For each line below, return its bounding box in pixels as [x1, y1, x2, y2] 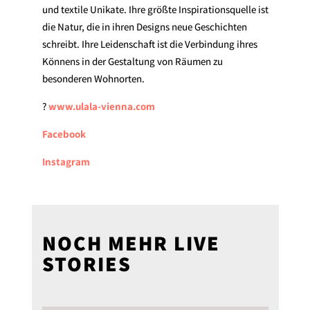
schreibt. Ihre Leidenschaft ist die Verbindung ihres [42, 37, 257, 51]
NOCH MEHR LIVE [42, 229, 220, 257]
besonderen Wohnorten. [42, 72, 145, 86]
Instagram [42, 155, 90, 169]
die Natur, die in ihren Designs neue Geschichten [42, 20, 247, 34]
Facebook [42, 127, 86, 141]
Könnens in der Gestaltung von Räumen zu [42, 55, 223, 69]
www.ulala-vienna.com [48, 100, 155, 113]
